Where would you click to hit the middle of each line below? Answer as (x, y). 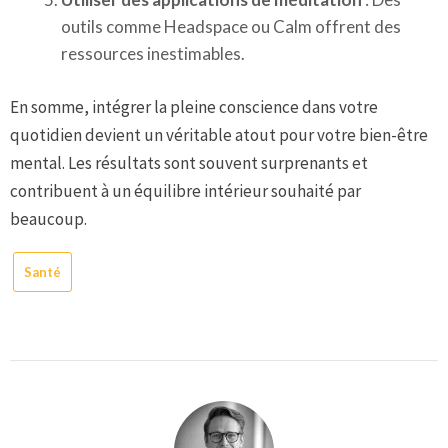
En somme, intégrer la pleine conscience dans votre (194, 106)
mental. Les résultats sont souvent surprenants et (189, 162)
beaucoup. (48, 218)
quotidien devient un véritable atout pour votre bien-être (219, 134)
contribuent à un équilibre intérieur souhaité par (185, 190)
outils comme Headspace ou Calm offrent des (231, 26)
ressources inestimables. (153, 53)
